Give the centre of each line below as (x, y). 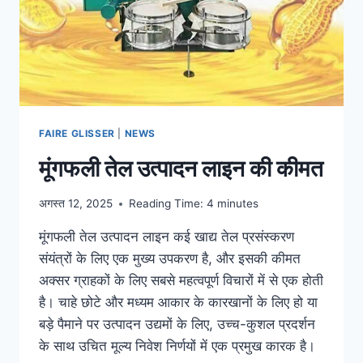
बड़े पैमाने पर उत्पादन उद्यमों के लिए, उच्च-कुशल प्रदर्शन (177, 325)
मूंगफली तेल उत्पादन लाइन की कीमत (181, 167)
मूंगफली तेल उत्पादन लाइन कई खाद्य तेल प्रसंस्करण (167, 237)
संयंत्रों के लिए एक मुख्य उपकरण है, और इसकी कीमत (170, 259)
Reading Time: (166, 204)
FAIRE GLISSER (77, 133)
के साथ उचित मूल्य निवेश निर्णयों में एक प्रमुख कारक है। (177, 346)
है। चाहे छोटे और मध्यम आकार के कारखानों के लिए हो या (178, 303)
